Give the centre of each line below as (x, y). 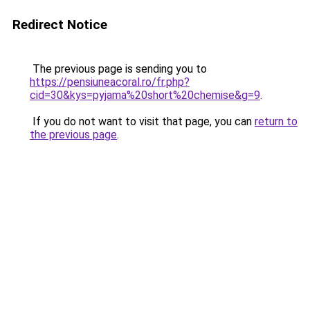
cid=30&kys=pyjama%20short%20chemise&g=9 (145, 95)
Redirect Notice (60, 25)
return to (276, 121)
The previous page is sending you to (118, 69)
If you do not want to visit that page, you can (142, 121)
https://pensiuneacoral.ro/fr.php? (110, 82)
